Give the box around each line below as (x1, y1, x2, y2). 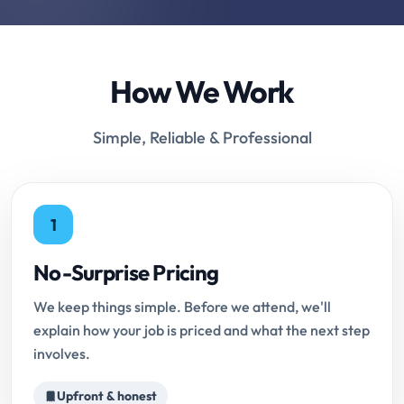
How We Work (110, 72, 294, 112)
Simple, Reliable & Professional (92, 127, 312, 149)
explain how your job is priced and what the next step (33, 321, 370, 340)
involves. (33, 344, 90, 363)
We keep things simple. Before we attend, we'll (33, 298, 331, 317)
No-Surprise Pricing (33, 259, 219, 287)
